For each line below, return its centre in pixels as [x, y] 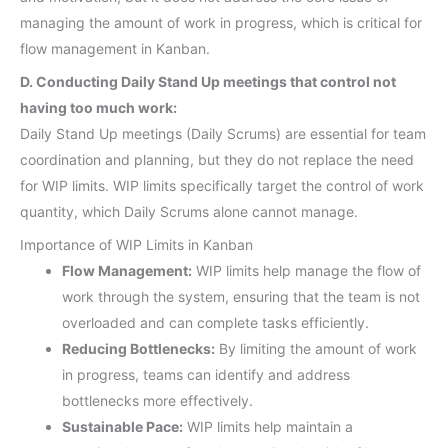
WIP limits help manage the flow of [306, 270]
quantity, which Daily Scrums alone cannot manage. [189, 211]
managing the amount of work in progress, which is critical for [221, 22]
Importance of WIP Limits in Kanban [136, 244]
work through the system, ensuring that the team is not [241, 296]
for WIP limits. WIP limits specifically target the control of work [222, 185]
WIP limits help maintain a [268, 426]
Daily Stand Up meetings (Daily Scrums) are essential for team [223, 133]
